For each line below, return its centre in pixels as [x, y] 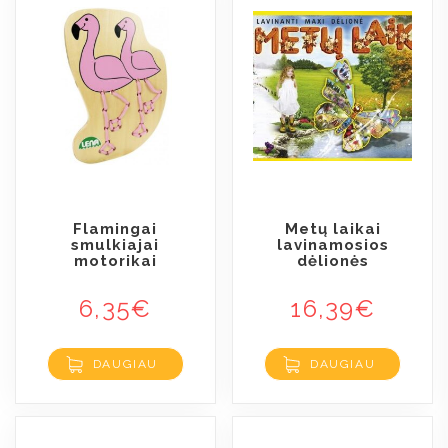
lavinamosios [332, 245]
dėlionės [332, 261]
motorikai [115, 261]
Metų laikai [332, 229]
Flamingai [115, 229]
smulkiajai [115, 245]
